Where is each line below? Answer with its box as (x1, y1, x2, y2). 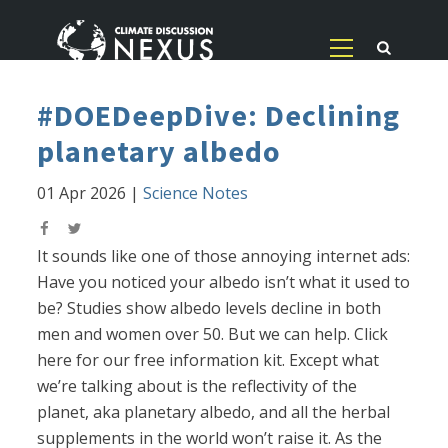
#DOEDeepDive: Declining (37, 96, 401, 135)
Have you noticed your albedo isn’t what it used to (37, 271, 411, 294)
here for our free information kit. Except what (37, 349, 380, 372)
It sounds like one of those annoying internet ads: (37, 245, 411, 268)
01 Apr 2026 (37, 182, 127, 205)
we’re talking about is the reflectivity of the (37, 375, 358, 398)
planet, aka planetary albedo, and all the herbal (37, 401, 391, 424)
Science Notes (143, 182, 249, 205)
